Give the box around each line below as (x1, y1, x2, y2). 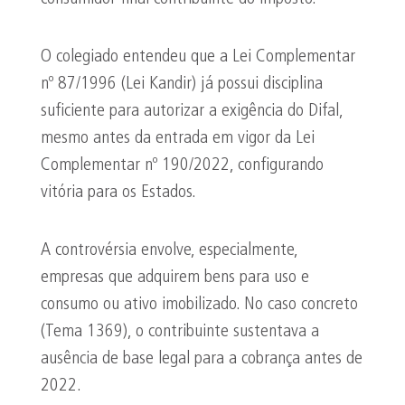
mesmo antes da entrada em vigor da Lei (41, 129, 315, 147)
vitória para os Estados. (41, 184, 196, 202)
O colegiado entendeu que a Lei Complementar (41, 48, 355, 66)
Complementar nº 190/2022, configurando (41, 156, 324, 174)
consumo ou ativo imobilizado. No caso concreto (41, 296, 358, 314)
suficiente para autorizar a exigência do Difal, (41, 102, 343, 120)
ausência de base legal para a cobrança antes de (41, 350, 363, 368)
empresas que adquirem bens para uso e (41, 268, 309, 287)
